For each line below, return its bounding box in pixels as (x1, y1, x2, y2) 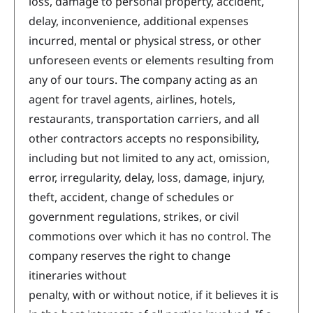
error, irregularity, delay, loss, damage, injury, (29, 170, 265, 186)
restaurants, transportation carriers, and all (29, 111, 259, 127)
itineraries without (29, 268, 126, 284)
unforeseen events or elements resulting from (29, 52, 274, 68)
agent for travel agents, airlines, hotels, (29, 92, 235, 108)
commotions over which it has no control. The (29, 228, 271, 245)
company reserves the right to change (29, 248, 231, 264)
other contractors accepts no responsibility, (29, 131, 259, 147)
